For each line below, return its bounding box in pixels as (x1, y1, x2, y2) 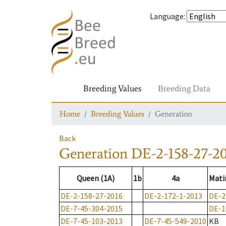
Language (150, 11, 184, 21)
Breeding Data (158, 83, 210, 94)
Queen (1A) (77, 173, 115, 184)
